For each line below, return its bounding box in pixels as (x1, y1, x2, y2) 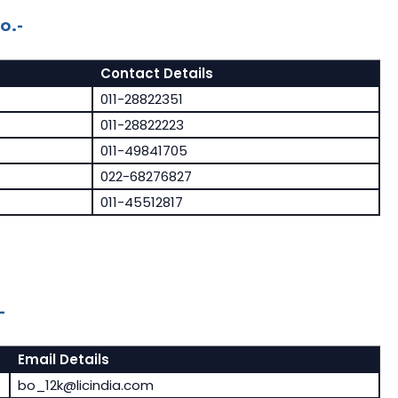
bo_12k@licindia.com (17, 376, 154, 395)
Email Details (17, 350, 109, 370)
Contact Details (99, 64, 213, 84)
